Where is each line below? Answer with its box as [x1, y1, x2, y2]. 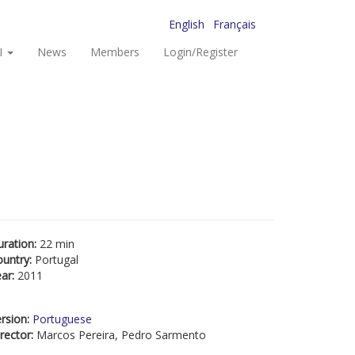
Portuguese [32, 311, 92, 326]
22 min [40, 236, 74, 251]
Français [213, 17, 256, 32]
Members [90, 44, 139, 59]
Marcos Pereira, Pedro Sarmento [36, 327, 206, 342]
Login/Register [163, 44, 238, 59]
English [169, 17, 204, 32]
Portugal [35, 252, 78, 267]
